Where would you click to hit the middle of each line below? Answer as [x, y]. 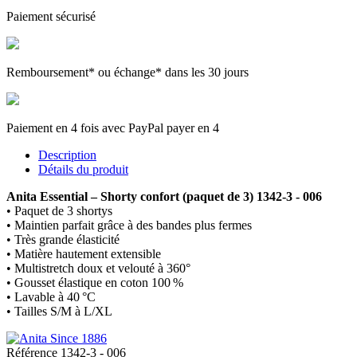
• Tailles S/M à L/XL [59, 311]
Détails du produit [83, 169]
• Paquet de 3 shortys [59, 210]
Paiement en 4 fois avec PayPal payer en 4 [113, 127]
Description [67, 155]
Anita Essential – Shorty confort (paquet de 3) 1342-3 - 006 [164, 196]
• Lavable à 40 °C [51, 296]
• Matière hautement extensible [84, 253]
